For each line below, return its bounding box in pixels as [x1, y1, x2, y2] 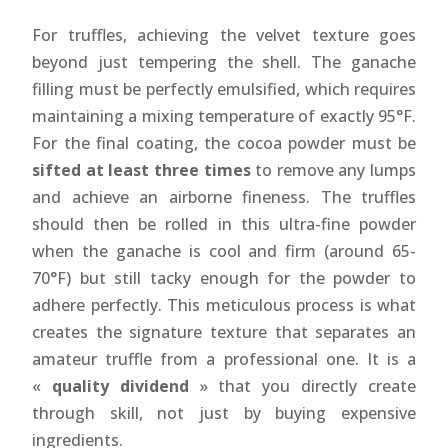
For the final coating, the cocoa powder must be [32, 132, 416, 155]
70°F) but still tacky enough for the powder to [32, 267, 416, 290]
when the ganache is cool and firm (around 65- [32, 240, 416, 263]
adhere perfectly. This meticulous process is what [32, 294, 416, 317]
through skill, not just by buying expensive [32, 402, 416, 425]
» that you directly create [188, 375, 417, 398]
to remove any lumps [250, 159, 416, 182]
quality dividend [51, 375, 189, 398]
